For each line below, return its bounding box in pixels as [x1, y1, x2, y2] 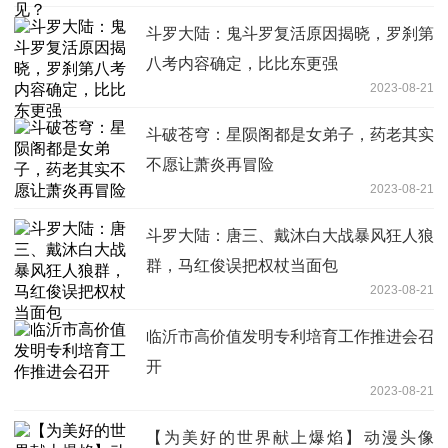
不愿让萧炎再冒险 [146, 155, 274, 173]
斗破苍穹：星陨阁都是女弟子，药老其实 [146, 125, 434, 143]
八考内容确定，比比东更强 [146, 54, 338, 72]
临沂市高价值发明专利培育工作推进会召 [146, 327, 434, 345]
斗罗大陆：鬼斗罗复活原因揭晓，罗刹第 [146, 24, 434, 42]
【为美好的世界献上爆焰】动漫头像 [146, 428, 434, 446]
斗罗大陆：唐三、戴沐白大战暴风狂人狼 [146, 226, 434, 244]
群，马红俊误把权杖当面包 [146, 256, 338, 274]
